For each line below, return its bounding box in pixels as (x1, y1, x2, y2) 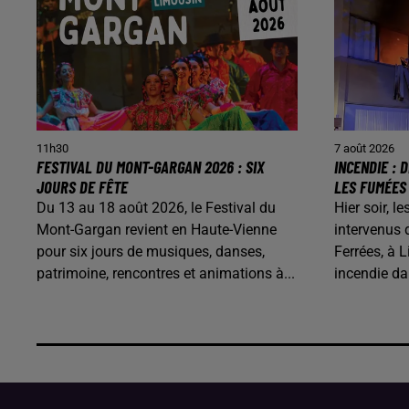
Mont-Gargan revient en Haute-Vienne (37, 220, 277, 238)
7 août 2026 (334, 141, 394, 155)
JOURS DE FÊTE (37, 175, 128, 197)
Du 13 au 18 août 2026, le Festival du (37, 198, 276, 216)
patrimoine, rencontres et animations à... (37, 264, 295, 282)
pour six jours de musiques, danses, (37, 242, 265, 260)
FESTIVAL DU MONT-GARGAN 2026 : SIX (37, 155, 265, 177)
